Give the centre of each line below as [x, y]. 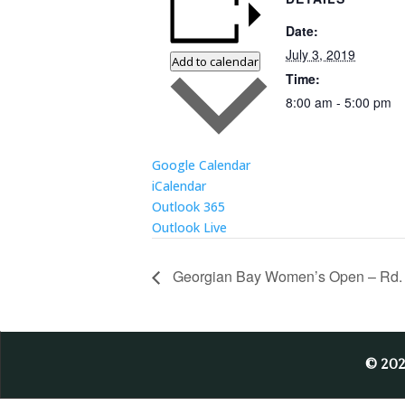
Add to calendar [215, 61]
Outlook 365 [188, 207]
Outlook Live [189, 228]
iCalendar [179, 186]
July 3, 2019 [320, 54]
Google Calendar [201, 165]
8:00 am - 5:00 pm [339, 102]
